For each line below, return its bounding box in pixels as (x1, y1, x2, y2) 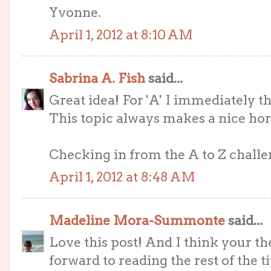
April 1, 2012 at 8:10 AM (49, 27, 193, 42)
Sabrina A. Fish (49, 70, 145, 86)
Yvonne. (49, 4, 101, 21)
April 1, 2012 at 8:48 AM (49, 169, 195, 184)
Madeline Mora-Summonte (49, 212, 225, 228)
